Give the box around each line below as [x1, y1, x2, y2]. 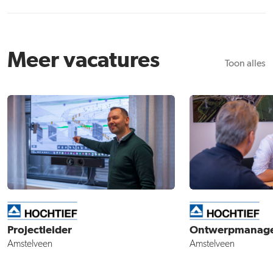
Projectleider [7, 224, 72, 236]
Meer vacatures [7, 50, 160, 73]
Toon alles [225, 59, 266, 69]
